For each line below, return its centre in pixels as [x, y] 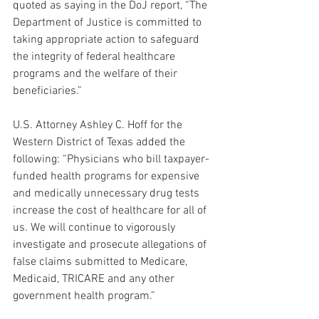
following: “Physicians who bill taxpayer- [111, 160]
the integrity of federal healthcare [95, 57]
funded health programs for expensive [108, 177]
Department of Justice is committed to [109, 23]
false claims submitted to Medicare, [101, 262]
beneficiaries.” [49, 91]
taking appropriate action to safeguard [108, 40]
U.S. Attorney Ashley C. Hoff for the [99, 126]
